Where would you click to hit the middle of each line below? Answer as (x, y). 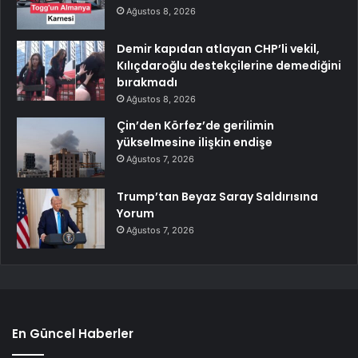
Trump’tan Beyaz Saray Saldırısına (217, 197)
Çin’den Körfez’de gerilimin (195, 126)
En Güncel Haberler (73, 334)
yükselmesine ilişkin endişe (195, 143)
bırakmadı (147, 83)
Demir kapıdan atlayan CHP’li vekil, (218, 49)
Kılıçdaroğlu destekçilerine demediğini (229, 66)
